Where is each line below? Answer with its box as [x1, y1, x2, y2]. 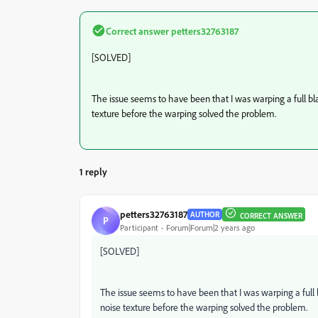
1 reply [79, 165, 107, 177]
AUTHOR [190, 209, 219, 219]
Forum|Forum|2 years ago [166, 222, 255, 234]
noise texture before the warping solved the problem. [100, 300, 307, 313]
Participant [120, 222, 158, 234]
